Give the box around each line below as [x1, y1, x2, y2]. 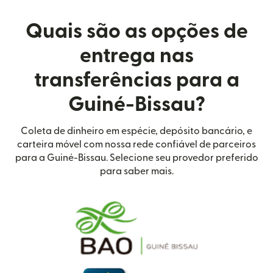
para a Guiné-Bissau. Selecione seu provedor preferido [15, 153, 258, 163]
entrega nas [79, 46, 194, 66]
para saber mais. [99, 166, 174, 177]
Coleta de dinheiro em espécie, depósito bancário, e [21, 126, 252, 136]
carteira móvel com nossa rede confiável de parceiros [17, 140, 256, 150]
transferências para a [34, 70, 239, 91]
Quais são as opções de [25, 21, 248, 42]
